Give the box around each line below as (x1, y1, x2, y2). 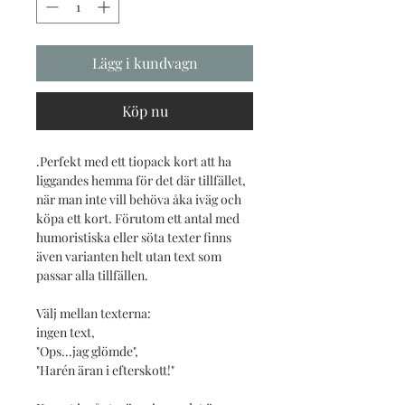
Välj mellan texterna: (36, 304, 154, 322)
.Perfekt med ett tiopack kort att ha (36, 152, 231, 170)
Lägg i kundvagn (91, 52, 198, 72)
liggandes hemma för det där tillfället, (36, 171, 246, 189)
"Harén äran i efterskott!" (36, 361, 174, 379)
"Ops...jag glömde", (36, 342, 138, 360)
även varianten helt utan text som (36, 247, 221, 265)
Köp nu (121, 100, 168, 120)
